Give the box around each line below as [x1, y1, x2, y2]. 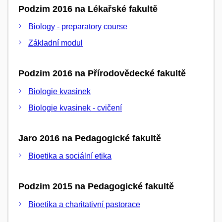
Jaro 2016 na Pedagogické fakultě [18, 133, 161, 143]
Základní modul [28, 39, 83, 47]
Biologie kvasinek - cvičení [28, 103, 122, 112]
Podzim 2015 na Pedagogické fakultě [18, 181, 174, 191]
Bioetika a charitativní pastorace [28, 200, 140, 209]
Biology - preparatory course [28, 22, 127, 31]
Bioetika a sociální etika [28, 152, 111, 160]
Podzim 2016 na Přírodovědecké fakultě [18, 68, 186, 78]
